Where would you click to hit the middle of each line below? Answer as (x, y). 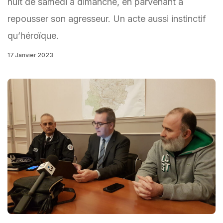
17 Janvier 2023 (30, 55)
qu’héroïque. (33, 36)
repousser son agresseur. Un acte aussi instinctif (107, 19)
